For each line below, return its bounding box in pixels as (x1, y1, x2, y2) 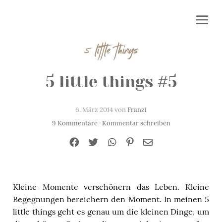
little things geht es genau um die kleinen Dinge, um (13, 207, 209, 217)
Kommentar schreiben (102, 118, 170, 127)
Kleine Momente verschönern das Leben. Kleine (13, 182, 209, 192)
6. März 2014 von (75, 106, 127, 114)
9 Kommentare (52, 118, 98, 127)
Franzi (127, 106, 147, 114)
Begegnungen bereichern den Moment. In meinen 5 (13, 194, 209, 204)
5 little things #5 (45, 73, 177, 91)
